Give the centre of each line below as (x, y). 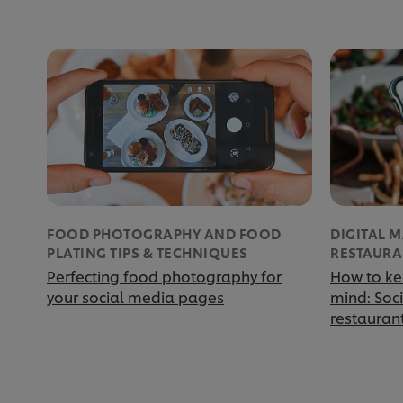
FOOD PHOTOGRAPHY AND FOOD (164, 234)
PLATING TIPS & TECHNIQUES (148, 253)
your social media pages (135, 297)
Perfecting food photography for (164, 276)
